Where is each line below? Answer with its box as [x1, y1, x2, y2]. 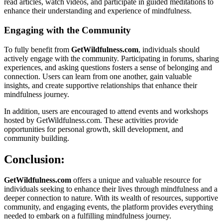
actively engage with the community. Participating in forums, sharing [4, 54, 219, 63]
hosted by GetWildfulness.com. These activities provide [4, 115, 178, 124]
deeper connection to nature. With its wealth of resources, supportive [4, 194, 218, 203]
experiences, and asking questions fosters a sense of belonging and [4, 63, 212, 72]
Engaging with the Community [4, 24, 131, 35]
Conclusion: [4, 152, 65, 166]
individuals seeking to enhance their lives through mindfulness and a [4, 185, 218, 194]
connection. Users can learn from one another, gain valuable [4, 72, 192, 81]
